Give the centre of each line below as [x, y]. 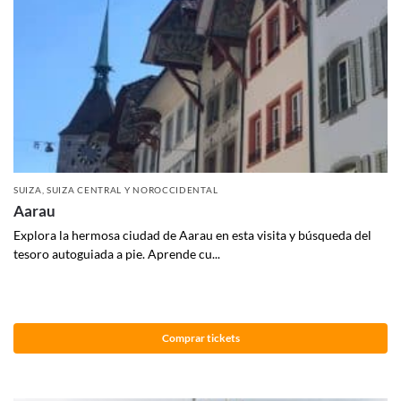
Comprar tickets [200, 338]
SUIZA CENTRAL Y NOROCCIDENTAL [132, 189]
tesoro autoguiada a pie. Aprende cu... [117, 253]
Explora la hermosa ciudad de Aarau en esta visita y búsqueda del [192, 235]
